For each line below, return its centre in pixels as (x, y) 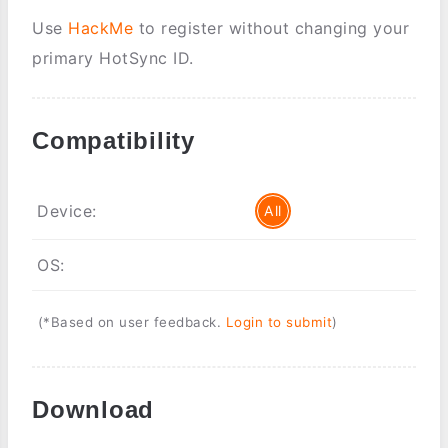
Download (93, 410)
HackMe (100, 27)
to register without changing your (271, 27)
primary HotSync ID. (113, 57)
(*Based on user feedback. (131, 321)
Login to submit (278, 321)
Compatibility (113, 140)
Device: (67, 210)
